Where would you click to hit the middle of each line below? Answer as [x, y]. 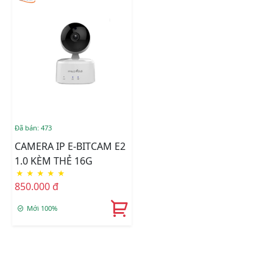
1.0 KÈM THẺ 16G [54, 161]
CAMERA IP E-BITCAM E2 [35, 147]
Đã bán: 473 [33, 128]
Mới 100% [42, 208]
